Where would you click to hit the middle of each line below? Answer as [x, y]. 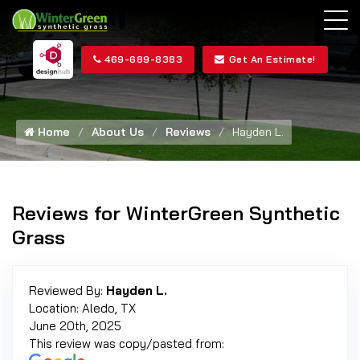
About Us [118, 132]
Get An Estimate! [272, 59]
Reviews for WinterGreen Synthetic [176, 213]
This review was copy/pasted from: [127, 344]
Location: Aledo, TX [82, 308]
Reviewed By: [67, 290]
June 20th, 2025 [75, 326]
